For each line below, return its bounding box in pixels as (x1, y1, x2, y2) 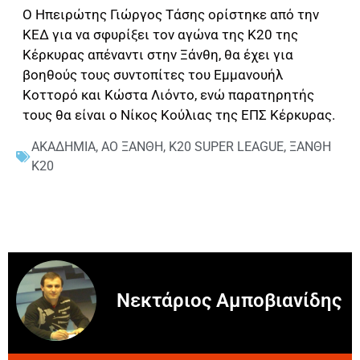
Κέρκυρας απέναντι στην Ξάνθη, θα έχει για (22, 47, 293, 63)
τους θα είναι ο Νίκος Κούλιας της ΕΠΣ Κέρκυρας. (22, 107, 335, 124)
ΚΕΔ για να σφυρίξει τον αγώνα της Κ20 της (22, 27, 298, 43)
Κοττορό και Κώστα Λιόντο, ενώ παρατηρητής (22, 87, 314, 104)
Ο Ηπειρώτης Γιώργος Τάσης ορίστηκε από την (22, 6, 319, 23)
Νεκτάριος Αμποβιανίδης (117, 288, 342, 312)
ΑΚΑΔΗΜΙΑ (31, 138, 96, 154)
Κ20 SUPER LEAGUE (169, 138, 284, 154)
